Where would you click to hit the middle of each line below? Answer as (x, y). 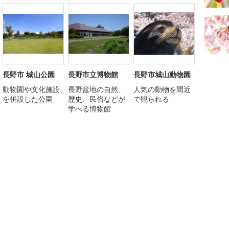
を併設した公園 (28, 99)
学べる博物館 (89, 108)
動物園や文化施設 (31, 89)
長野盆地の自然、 (97, 89)
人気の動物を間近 (162, 89)
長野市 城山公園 (29, 74)
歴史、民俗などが (97, 99)
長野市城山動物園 (162, 74)
